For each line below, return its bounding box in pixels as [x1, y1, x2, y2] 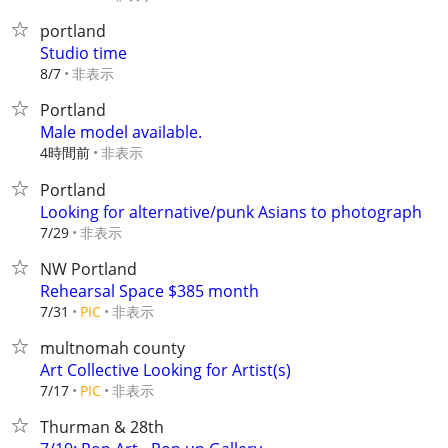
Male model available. [40, 121, 202, 143]
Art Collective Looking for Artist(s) [40, 359, 291, 381]
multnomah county [40, 337, 185, 359]
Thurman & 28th [40, 416, 164, 438]
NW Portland [40, 258, 137, 280]
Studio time [40, 42, 127, 64]
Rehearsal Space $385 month [40, 280, 259, 302]
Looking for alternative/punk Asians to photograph [40, 201, 422, 223]
